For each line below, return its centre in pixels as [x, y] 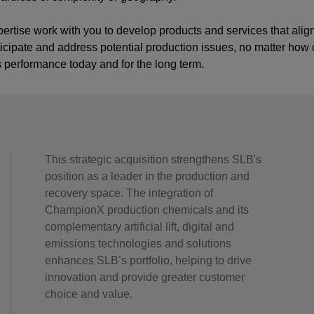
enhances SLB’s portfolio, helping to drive [148, 260]
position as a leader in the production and [147, 176]
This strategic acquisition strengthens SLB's [153, 159]
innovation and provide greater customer [145, 277]
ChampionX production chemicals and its [147, 210]
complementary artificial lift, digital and [139, 227]
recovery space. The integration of [129, 193]
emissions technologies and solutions [138, 244]
